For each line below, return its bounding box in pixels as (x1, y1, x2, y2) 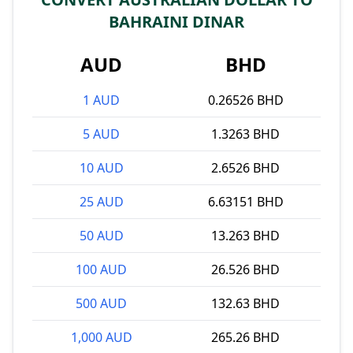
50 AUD (79, 227, 124, 244)
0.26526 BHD (207, 91, 284, 109)
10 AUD (79, 159, 124, 176)
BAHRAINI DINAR (109, 11, 244, 32)
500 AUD (76, 295, 127, 312)
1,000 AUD (70, 329, 132, 346)
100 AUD (76, 261, 127, 278)
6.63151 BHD (207, 193, 284, 210)
